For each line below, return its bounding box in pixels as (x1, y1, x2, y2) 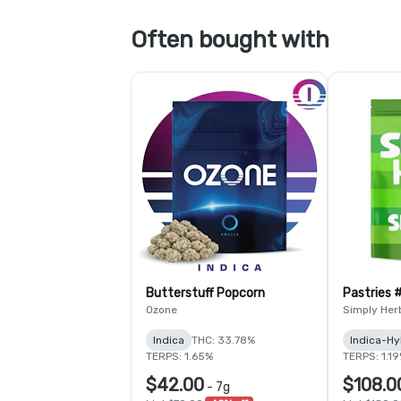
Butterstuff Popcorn (146, 286, 265, 301)
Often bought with (131, 26, 329, 54)
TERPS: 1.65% (146, 350, 213, 363)
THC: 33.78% (192, 334, 255, 346)
